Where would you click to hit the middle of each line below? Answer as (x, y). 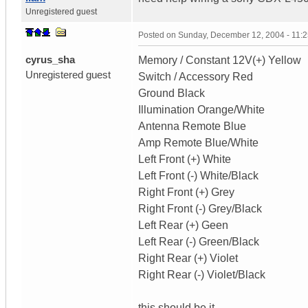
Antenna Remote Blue (192, 126)
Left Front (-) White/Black (198, 175)
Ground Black (172, 93)
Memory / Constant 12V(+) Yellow (220, 60)
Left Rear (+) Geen (183, 225)
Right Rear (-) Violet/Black (202, 274)
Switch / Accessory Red (196, 76)
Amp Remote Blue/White (198, 142)
